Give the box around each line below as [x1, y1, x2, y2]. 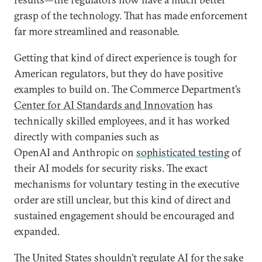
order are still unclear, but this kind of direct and [14, 193, 231, 207]
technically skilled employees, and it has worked [14, 114, 230, 128]
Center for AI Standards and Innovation [14, 98, 195, 112]
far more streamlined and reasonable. [14, 25, 179, 39]
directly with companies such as [14, 130, 159, 144]
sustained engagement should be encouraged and [14, 209, 235, 223]
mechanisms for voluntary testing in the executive [14, 177, 239, 191]
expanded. [14, 225, 60, 239]
